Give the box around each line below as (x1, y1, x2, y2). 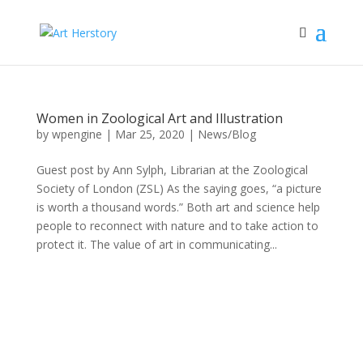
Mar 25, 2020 (114, 126, 185, 142)
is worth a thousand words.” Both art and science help (36, 199, 320, 215)
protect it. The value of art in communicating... (36, 237, 277, 252)
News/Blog (197, 126, 256, 142)
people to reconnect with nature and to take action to (36, 218, 318, 233)
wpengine (51, 126, 102, 142)
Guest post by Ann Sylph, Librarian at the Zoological (36, 162, 308, 177)
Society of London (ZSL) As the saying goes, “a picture (36, 181, 322, 196)
